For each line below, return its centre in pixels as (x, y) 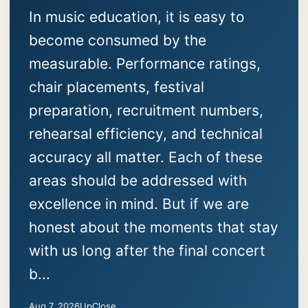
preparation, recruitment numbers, (146, 111)
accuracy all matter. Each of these (146, 157)
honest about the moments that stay (154, 228)
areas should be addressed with (138, 181)
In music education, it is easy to (137, 17)
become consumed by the (118, 41)
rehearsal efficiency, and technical (146, 134)
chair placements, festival (117, 87)
